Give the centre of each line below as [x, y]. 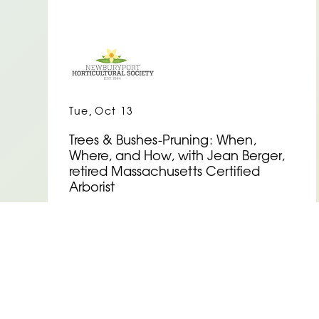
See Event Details [151, 231]
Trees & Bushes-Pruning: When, [163, 142]
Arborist [92, 189]
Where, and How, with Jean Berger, [177, 157]
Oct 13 [114, 113]
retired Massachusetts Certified [165, 173]
